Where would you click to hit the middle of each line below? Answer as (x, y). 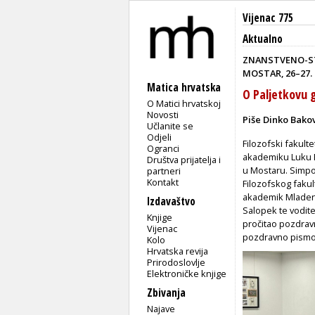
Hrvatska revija (178, 251)
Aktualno (263, 39)
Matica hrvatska (184, 87)
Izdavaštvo (171, 201)
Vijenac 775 (268, 18)
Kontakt (163, 182)
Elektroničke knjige (187, 273)
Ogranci (163, 148)
